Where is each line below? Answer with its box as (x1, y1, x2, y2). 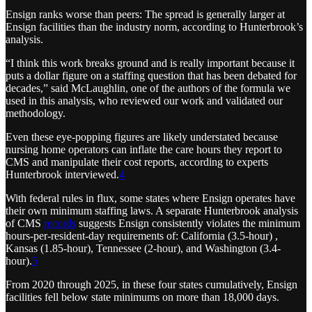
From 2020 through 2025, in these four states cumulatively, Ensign (6, 279, 297, 291)
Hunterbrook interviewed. (6, 169, 119, 181)
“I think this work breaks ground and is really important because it (6, 57, 295, 70)
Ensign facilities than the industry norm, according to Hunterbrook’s (6, 21, 303, 33)
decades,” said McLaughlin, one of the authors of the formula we (6, 82, 290, 95)
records (44, 217, 76, 230)
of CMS (6, 217, 44, 230)
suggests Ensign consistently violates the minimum (76, 217, 300, 230)
